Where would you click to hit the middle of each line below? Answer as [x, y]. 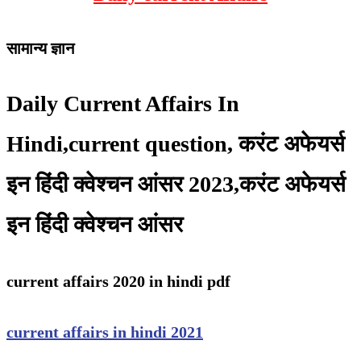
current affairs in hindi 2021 [105, 332]
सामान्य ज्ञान [40, 48]
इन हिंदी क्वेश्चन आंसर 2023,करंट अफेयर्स [176, 185]
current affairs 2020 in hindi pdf [118, 282]
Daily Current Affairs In [123, 104]
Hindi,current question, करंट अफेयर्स [176, 144]
